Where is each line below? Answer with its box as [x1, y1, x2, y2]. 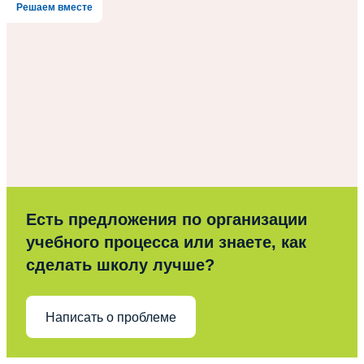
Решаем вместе [16, 2, 93, 14]
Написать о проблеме [45, 310, 176, 324]
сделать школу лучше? [26, 256, 214, 275]
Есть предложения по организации [26, 210, 307, 229]
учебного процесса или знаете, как [26, 233, 306, 252]
